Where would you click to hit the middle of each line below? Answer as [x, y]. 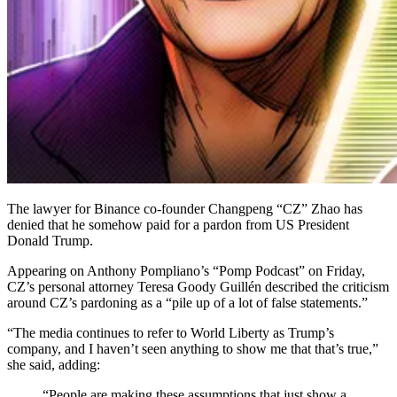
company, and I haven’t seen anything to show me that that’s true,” [193, 348]
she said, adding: [54, 364]
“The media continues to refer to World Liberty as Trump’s [171, 332]
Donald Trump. [50, 240]
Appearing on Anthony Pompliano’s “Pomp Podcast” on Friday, [186, 270]
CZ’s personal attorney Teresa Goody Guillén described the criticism [198, 286]
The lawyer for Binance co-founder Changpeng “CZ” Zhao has [185, 208]
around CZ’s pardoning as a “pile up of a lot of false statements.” [187, 302]
